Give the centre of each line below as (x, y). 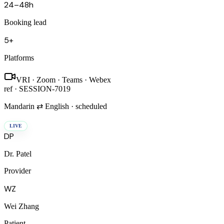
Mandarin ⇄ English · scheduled (55, 106)
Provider (17, 170)
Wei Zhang (21, 206)
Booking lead (25, 22)
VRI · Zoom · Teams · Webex (63, 79)
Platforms (19, 57)
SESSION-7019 (45, 88)
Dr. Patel (18, 153)
